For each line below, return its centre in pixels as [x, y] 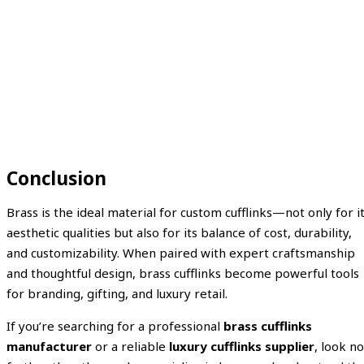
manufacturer [49, 346]
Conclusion [56, 178]
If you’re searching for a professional [115, 325]
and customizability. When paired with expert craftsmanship [181, 252]
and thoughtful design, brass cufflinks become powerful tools [183, 273]
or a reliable [130, 346]
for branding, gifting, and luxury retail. [117, 293]
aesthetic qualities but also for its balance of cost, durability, [179, 232]
